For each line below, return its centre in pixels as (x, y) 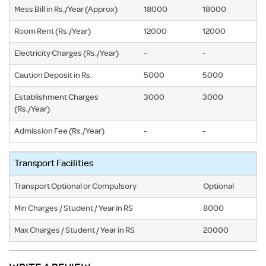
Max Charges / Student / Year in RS (75, 230)
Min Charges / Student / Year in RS (74, 208)
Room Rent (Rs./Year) (53, 31)
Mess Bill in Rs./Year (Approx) (66, 9)
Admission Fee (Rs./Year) (59, 131)
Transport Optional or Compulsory (75, 186)
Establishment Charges (56, 97)
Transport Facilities (54, 164)
